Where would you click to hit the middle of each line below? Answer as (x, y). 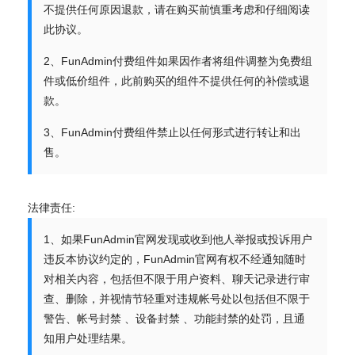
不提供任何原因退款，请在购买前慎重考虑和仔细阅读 (177, 10)
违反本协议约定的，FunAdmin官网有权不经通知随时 (175, 259)
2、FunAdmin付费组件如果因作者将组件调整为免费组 (178, 61)
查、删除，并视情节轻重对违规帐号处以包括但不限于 (177, 299)
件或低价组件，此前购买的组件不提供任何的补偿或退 (177, 81)
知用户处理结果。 (88, 338)
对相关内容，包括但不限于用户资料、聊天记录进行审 (177, 279)
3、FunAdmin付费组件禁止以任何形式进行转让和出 (172, 132)
